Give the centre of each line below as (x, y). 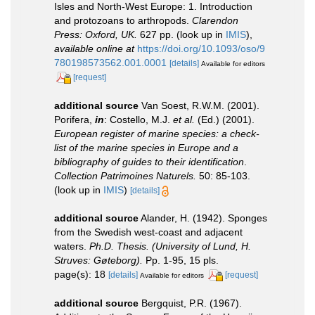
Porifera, (75, 119)
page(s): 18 (81, 274)
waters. (72, 246)
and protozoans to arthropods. (123, 20)
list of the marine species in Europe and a (146, 147)
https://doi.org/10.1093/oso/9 (201, 49)
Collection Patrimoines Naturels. (125, 175)
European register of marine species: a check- (157, 133)
